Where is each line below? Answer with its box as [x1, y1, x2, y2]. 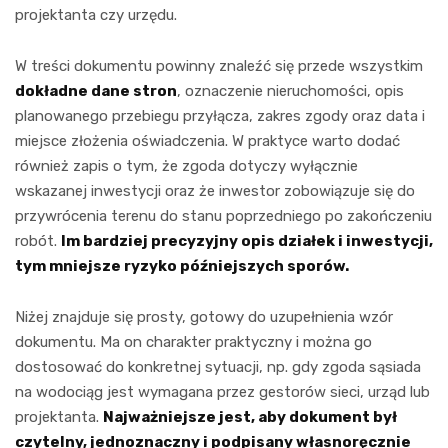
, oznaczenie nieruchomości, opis [177, 81, 404, 100]
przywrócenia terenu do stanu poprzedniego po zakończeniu [15, 206, 432, 225]
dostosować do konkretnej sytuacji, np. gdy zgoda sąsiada [15, 357, 421, 376]
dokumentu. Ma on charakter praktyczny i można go [15, 332, 372, 351]
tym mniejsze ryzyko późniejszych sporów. [15, 256, 349, 275]
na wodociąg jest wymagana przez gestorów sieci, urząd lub [15, 382, 430, 401]
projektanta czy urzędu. [15, 5, 177, 24]
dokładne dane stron [15, 81, 177, 100]
